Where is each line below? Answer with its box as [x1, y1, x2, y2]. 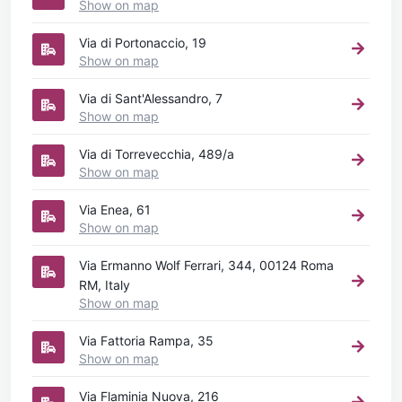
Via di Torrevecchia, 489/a [79, 145, 234, 162]
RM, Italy [79, 276, 130, 293]
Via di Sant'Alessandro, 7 [79, 90, 223, 106]
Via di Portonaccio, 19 [79, 34, 206, 50]
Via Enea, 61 [79, 201, 151, 217]
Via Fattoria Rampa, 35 [79, 332, 214, 348]
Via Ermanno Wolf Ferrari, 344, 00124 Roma [79, 257, 334, 273]
